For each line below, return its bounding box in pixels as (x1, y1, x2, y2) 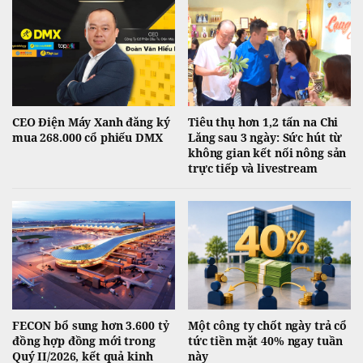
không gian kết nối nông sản (188, 144, 347, 160)
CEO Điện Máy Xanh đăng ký (12, 113, 170, 130)
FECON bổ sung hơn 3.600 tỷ (12, 317, 169, 333)
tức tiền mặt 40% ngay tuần (188, 332, 343, 348)
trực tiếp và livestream (188, 160, 318, 176)
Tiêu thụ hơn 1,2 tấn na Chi (188, 113, 339, 130)
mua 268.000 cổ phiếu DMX (12, 129, 163, 145)
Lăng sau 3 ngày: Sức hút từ (188, 129, 343, 145)
